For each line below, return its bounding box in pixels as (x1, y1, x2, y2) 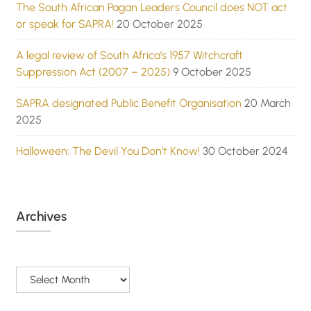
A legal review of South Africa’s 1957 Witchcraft (15, 49, 243, 62)
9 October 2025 (172, 65, 251, 79)
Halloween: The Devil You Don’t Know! (15, 144, 200, 158)
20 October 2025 (116, 17, 203, 31)
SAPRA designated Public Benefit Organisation (15, 96, 242, 110)
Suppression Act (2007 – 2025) (15, 65, 170, 79)
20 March (244, 96, 291, 110)
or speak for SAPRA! (15, 17, 114, 31)
